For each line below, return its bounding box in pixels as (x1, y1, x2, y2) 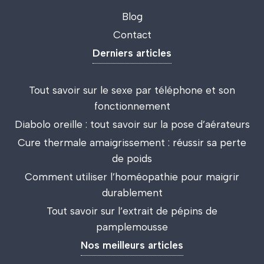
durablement (101, 186, 163, 199)
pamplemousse (96, 220, 168, 233)
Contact (113, 28, 151, 41)
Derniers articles (93, 47, 171, 59)
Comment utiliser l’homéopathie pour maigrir (25, 170, 239, 183)
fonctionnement (94, 100, 170, 112)
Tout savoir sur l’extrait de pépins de (47, 204, 217, 217)
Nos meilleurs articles (81, 239, 183, 251)
